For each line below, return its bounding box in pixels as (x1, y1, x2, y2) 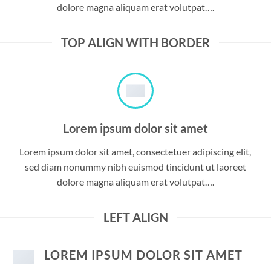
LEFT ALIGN (103, 210, 168, 225)
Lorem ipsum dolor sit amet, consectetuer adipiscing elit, (19, 146, 252, 158)
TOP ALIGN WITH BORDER (61, 35, 210, 50)
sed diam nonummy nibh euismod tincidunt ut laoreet (24, 161, 246, 173)
